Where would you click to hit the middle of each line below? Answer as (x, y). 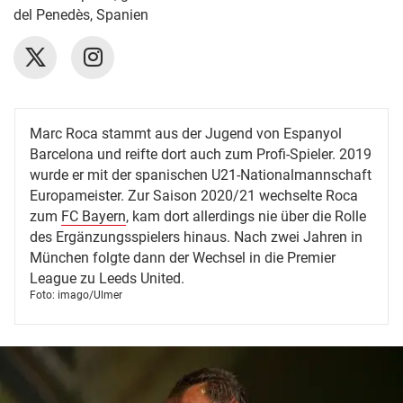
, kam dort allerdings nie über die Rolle (246, 216)
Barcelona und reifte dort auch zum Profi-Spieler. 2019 (201, 154)
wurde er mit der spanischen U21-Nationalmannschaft (201, 175)
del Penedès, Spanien (81, 15)
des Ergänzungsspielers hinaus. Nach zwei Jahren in (196, 237)
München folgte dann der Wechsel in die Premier (183, 258)
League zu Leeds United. (107, 278)
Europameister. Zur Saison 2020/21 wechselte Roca (194, 196)
